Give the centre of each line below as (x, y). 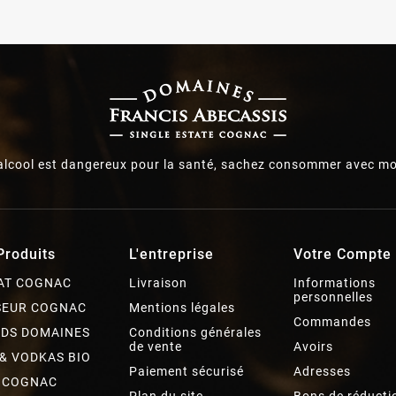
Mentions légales (182, 308)
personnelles (334, 297)
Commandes (333, 322)
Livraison (158, 283)
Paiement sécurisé (186, 372)
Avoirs (314, 347)
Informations (335, 283)
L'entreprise (171, 255)
